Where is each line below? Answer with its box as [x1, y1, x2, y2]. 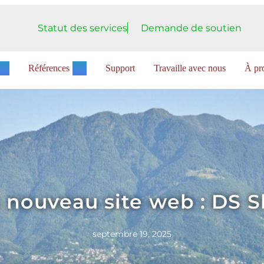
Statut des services [37, 22, 127, 34]
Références [28, 62, 70, 73]
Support [105, 62, 135, 73]
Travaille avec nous [154, 62, 226, 73]
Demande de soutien [141, 22, 242, 34]
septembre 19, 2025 [93, 228, 171, 239]
